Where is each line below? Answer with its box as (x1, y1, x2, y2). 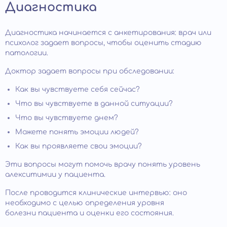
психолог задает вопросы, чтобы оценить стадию (5, 39, 202, 47)
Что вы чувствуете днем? (15, 113, 118, 122)
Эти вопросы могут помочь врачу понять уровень (5, 160, 200, 168)
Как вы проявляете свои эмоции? (15, 142, 142, 150)
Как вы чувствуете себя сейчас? (15, 85, 140, 93)
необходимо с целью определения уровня (5, 199, 164, 207)
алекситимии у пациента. (5, 170, 105, 178)
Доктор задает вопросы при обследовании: (5, 67, 174, 75)
